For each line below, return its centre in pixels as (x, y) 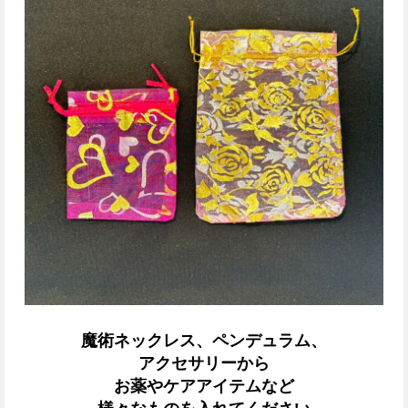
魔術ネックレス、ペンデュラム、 (204, 340)
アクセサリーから (204, 363)
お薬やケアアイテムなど (204, 386)
